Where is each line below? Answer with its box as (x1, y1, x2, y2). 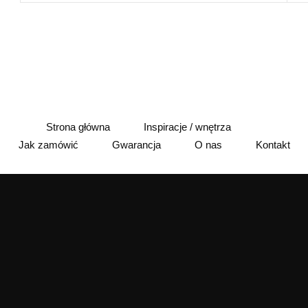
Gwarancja (111, 139, 161, 151)
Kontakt (255, 139, 290, 151)
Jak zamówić (18, 139, 78, 151)
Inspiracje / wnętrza (144, 120, 231, 133)
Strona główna (46, 120, 110, 133)
